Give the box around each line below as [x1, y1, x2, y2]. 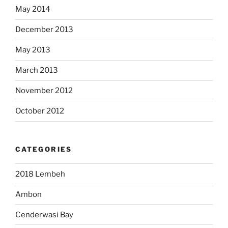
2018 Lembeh [15, 169, 65, 179]
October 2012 [15, 106, 64, 116]
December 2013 [15, 25, 73, 35]
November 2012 [15, 86, 73, 96]
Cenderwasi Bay [15, 210, 73, 219]
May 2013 [15, 45, 50, 55]
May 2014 [15, 5, 50, 14]
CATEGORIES [15, 145, 72, 153]
